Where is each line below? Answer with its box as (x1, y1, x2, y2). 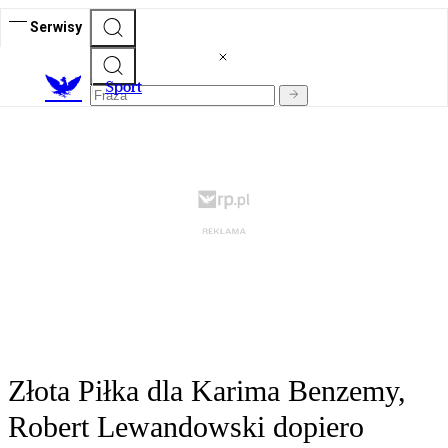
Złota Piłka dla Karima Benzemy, (8, 374, 406, 408)
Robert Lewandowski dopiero (8, 410, 364, 444)
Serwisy (30, 18, 82, 35)
